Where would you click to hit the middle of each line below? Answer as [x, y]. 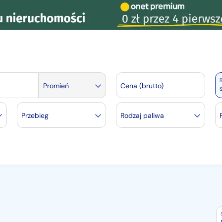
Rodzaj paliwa [142, 115]
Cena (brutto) [142, 86]
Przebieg [35, 115]
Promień [56, 86]
